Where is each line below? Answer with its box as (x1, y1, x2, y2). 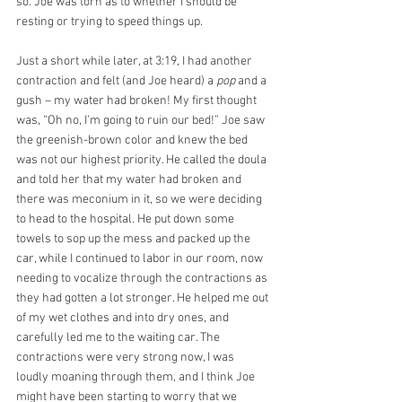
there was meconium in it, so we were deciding (16, 191, 265, 207)
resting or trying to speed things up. (16, 13, 205, 30)
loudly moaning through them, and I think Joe (16, 369, 258, 385)
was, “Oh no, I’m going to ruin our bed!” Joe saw (16, 112, 267, 128)
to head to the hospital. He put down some (16, 211, 237, 227)
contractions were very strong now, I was (16, 349, 237, 365)
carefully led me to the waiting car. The (16, 329, 223, 345)
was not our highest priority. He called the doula (16, 152, 269, 168)
